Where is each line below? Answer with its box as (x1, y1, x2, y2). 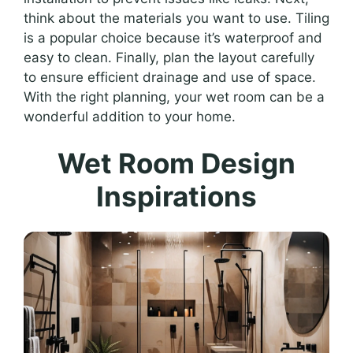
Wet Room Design (58, 147, 295, 180)
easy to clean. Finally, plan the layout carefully (24, 49, 314, 65)
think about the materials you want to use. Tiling (24, 9, 329, 26)
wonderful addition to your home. (24, 108, 236, 124)
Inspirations (96, 180, 257, 214)
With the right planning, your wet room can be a (24, 88, 325, 105)
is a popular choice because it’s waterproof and (24, 29, 322, 46)
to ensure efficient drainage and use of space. (24, 69, 316, 85)
